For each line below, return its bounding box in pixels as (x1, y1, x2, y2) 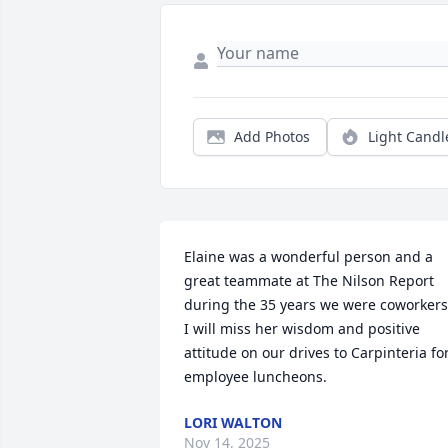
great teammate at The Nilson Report (184, 271, 434, 290)
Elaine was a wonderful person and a (184, 247, 433, 266)
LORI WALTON (184, 413, 282, 432)
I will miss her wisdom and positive (184, 319, 420, 338)
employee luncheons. (184, 367, 327, 386)
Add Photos (234, 127, 310, 146)
